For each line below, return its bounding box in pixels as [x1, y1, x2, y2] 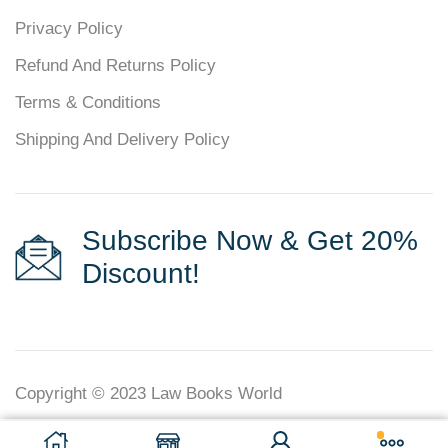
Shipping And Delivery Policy [15, 130, 230, 150]
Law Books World [151, 384, 282, 404]
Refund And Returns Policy [15, 56, 216, 76]
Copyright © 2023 [15, 384, 151, 404]
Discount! [82, 258, 200, 290]
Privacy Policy [15, 19, 123, 39]
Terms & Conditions [15, 93, 161, 113]
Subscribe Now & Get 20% [82, 225, 418, 257]
